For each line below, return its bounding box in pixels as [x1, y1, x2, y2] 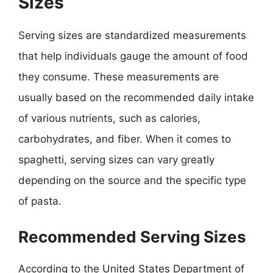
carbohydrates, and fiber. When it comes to [18, 133, 231, 145]
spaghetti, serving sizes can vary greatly [18, 154, 214, 166]
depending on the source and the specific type [18, 174, 246, 186]
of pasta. [18, 195, 62, 207]
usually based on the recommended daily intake [18, 91, 254, 104]
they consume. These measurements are [18, 71, 219, 83]
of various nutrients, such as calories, [18, 112, 200, 124]
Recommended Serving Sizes [18, 227, 246, 246]
